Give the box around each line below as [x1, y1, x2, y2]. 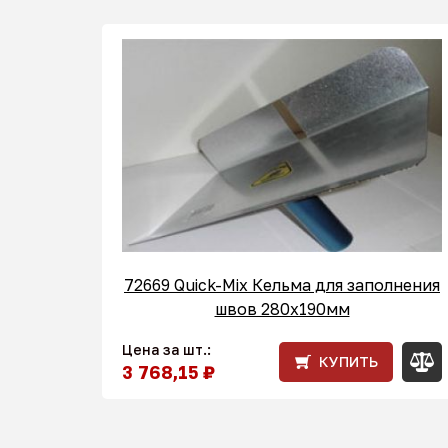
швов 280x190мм [214, 299, 350, 320]
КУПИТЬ [319, 353, 378, 371]
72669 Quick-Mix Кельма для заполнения [124, 275, 440, 296]
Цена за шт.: [122, 341, 211, 359]
